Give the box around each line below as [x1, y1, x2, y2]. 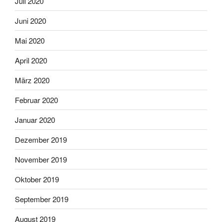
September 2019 [15, 193, 68, 204]
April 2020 [15, 55, 47, 65]
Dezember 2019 [15, 134, 67, 145]
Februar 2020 [15, 94, 58, 105]
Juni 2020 [15, 15, 46, 26]
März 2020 [15, 74, 50, 85]
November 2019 [15, 154, 67, 165]
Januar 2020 [15, 114, 55, 125]
